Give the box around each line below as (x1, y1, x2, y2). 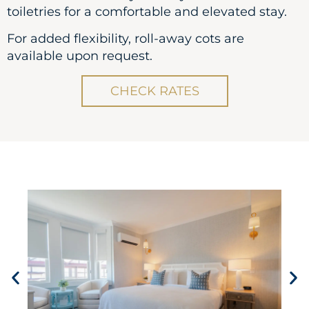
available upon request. (7, 48, 152, 64)
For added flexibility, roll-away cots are (7, 31, 244, 47)
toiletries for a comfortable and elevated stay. (7, 3, 287, 19)
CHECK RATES (110, 83, 199, 99)
